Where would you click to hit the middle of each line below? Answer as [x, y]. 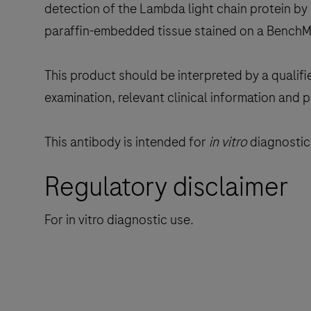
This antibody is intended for [127, 142]
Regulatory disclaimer [167, 186]
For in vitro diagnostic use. [119, 219]
